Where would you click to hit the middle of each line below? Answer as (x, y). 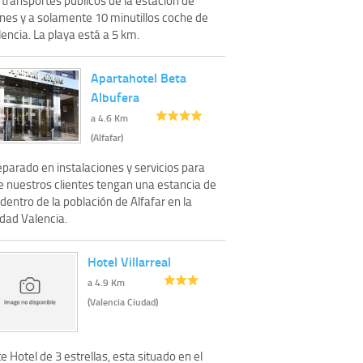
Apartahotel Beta (139, 77)
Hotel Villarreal (129, 261)
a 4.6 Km (109, 117)
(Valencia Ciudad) (122, 301)
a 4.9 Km (106, 282)
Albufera (115, 96)
